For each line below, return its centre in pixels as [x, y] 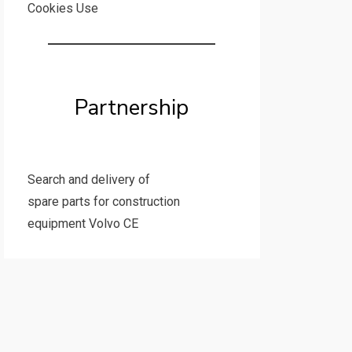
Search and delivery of [88, 180]
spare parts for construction [103, 202]
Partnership [132, 108]
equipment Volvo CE [82, 224]
